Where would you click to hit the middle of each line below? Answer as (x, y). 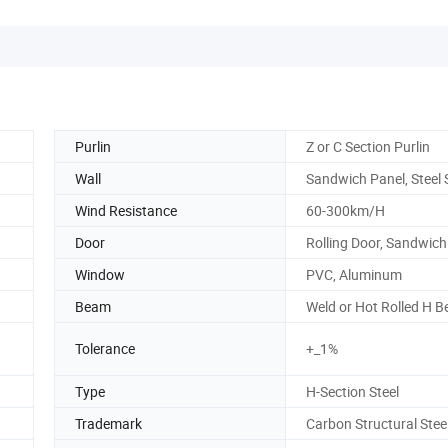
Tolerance (105, 349)
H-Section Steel (352, 391)
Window (100, 274)
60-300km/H (345, 210)
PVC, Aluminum (354, 274)
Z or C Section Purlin (368, 146)
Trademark (108, 423)
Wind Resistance (126, 210)
